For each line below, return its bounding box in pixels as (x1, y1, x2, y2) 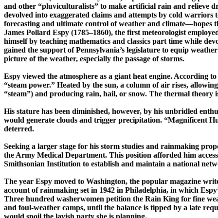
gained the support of (4, 46, 74, 54)
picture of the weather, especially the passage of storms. (4, 54, 184, 63)
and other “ (4, 2, 42, 11)
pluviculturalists (42, 2, 94, 11)
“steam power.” (4, 81, 57, 90)
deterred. (4, 125, 34, 133)
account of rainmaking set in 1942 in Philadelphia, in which (4, 186, 200, 195)
